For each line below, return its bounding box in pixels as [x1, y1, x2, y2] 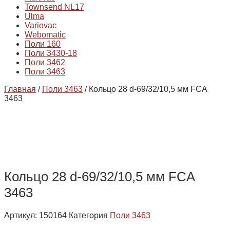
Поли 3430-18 [25, 49, 77, 58]
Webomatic [25, 30, 66, 40]
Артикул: [4, 211, 39, 220]
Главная [4, 85, 36, 94]
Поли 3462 [25, 58, 65, 67]
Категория [69, 211, 108, 220]
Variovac [25, 21, 56, 30]
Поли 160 [25, 40, 61, 49]
